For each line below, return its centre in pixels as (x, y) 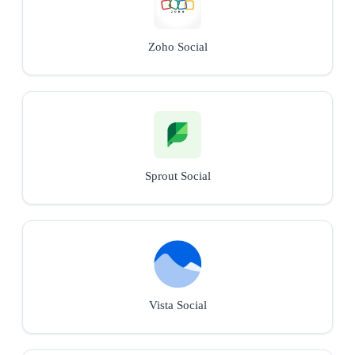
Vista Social (177, 305)
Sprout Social (177, 176)
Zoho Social (177, 46)
